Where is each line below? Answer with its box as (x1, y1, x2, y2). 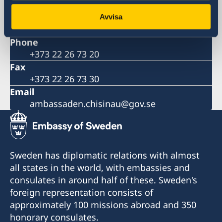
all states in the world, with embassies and (10, 162, 190, 174)
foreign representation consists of (10, 186, 153, 199)
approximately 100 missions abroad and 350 (10, 199, 196, 211)
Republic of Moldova (30, 23, 115, 36)
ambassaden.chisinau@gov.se (30, 98, 156, 110)
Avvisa (100, 12, 122, 21)
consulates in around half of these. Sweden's (10, 174, 197, 186)
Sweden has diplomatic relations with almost (10, 149, 200, 162)
